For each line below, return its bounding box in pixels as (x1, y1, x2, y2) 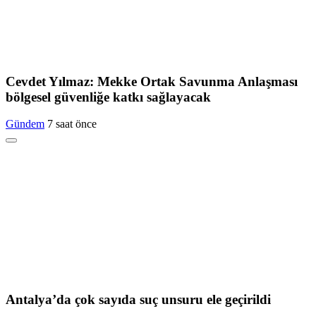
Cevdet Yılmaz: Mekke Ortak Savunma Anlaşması (6, 73, 298, 89)
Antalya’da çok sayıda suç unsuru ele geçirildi (6, 292, 271, 307)
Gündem (6, 118, 44, 130)
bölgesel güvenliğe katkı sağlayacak (6, 89, 211, 104)
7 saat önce (47, 118, 97, 130)
